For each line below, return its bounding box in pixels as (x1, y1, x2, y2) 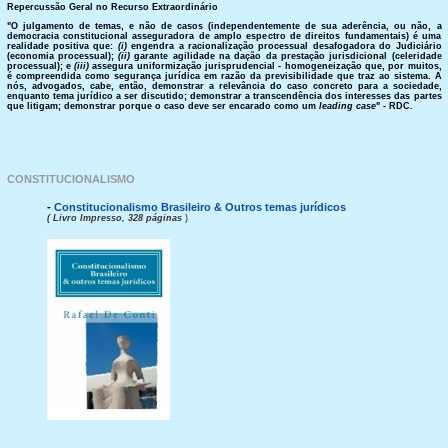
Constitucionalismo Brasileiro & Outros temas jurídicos (53, 201, 346, 213)
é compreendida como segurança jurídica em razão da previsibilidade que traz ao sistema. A (6, 71, 442, 81)
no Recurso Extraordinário (92, 2, 218, 12)
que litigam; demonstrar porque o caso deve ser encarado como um (6, 101, 319, 111)
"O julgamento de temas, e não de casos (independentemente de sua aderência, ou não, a (6, 21, 442, 31)
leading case (318, 101, 376, 111)
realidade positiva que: (6, 41, 118, 51)
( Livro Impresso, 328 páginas (46, 213, 185, 223)
